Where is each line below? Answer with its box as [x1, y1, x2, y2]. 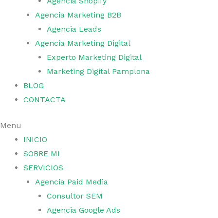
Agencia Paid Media [35, 177, 108, 186]
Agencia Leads [47, 24, 101, 34]
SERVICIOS [23, 163, 63, 172]
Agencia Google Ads [47, 205, 120, 215]
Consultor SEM [47, 191, 103, 200]
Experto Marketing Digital [47, 53, 142, 62]
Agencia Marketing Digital [35, 38, 130, 48]
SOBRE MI [23, 149, 60, 158]
